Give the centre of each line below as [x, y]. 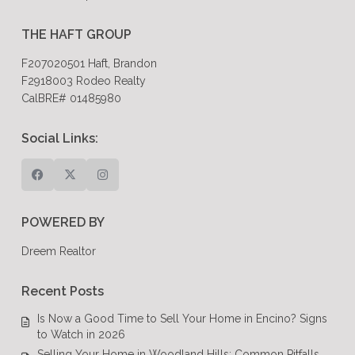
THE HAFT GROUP [76, 34]
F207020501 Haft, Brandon [89, 63]
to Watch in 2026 [81, 334]
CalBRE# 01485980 [71, 98]
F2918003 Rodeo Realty [84, 80]
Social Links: [60, 138]
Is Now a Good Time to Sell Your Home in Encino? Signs [182, 318]
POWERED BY [63, 222]
